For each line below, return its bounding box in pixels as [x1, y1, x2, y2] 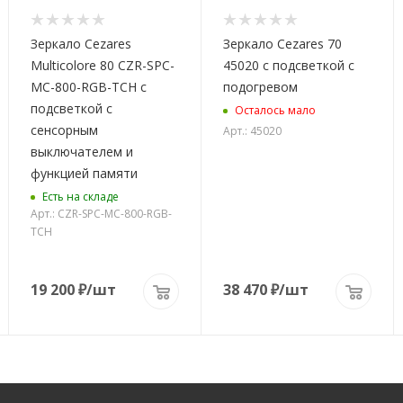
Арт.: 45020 [223, 123, 282, 139]
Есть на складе [42, 188, 119, 204]
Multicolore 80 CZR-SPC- [31, 57, 175, 75]
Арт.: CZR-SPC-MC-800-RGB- [31, 206, 172, 222]
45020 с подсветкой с [223, 57, 354, 75]
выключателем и [31, 143, 133, 161]
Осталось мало [235, 102, 316, 118]
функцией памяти [31, 165, 138, 183]
